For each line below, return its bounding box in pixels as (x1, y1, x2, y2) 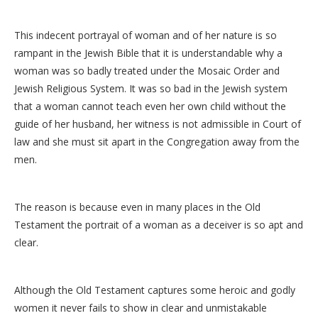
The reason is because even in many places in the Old (14, 199, 261, 214)
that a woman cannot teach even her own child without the (14, 99, 286, 113)
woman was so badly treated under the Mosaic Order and (14, 63, 280, 77)
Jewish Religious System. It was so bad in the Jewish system (14, 81, 287, 95)
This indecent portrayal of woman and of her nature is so (14, 28, 277, 42)
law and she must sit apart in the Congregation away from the (14, 134, 300, 148)
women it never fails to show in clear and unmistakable (14, 300, 267, 314)
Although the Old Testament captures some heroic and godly (14, 283, 295, 297)
